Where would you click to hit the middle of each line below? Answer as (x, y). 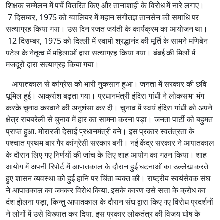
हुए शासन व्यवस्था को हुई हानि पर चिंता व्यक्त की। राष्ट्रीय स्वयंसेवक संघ (108, 179)
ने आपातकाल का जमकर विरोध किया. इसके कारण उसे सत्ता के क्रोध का (106, 190)
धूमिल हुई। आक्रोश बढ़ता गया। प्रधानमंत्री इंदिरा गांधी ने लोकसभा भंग (105, 96)
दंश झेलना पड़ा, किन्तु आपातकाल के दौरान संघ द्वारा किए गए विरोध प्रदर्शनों (110, 202)
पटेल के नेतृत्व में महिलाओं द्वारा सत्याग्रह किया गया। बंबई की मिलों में (101, 53)
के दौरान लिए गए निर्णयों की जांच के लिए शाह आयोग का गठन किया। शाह (106, 155)
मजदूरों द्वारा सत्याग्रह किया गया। (53, 65)
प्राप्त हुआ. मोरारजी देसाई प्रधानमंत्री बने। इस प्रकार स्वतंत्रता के (100, 131)
